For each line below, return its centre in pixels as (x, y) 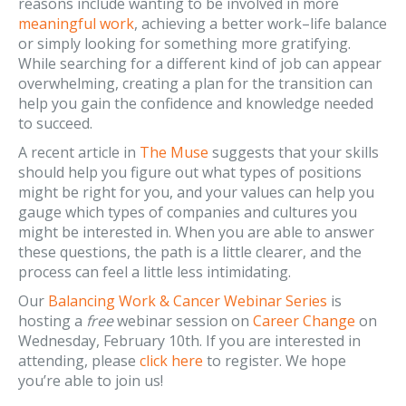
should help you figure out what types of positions (190, 172)
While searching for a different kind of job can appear (200, 63)
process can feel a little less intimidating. (156, 272)
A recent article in (79, 152)
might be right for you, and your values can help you (196, 192)
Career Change (304, 321)
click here (171, 361)
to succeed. (57, 123)
